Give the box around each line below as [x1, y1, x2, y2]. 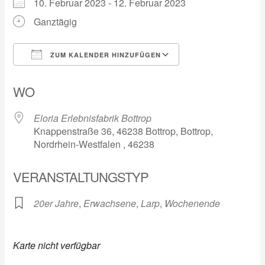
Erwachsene [83, 196, 137, 211]
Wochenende [164, 196, 221, 211]
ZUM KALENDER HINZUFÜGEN [48, 50, 161, 60]
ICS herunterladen [34, 69, 111, 83]
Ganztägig [34, 15, 77, 29]
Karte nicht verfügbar [13, 238, 101, 253]
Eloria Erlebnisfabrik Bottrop [34, 111, 152, 125]
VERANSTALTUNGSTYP [13, 167, 149, 186]
